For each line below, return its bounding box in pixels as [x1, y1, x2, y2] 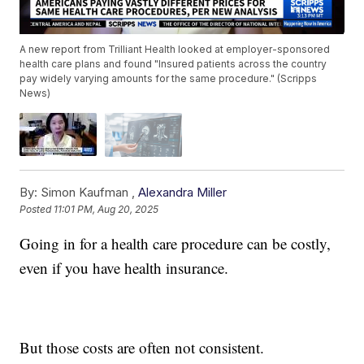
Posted [19, 203, 54, 216]
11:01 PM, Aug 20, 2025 [54, 203, 159, 216]
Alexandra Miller [138, 184, 227, 200]
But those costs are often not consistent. [19, 336, 265, 357]
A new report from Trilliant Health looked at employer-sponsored [19, 43, 331, 56]
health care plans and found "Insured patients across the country [19, 58, 327, 71]
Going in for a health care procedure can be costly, [19, 232, 331, 253]
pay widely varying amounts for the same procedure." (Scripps [19, 72, 318, 85]
